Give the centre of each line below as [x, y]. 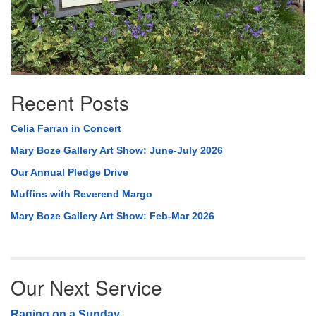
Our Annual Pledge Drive [69, 172]
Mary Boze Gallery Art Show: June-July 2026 [117, 150]
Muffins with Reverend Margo [81, 194]
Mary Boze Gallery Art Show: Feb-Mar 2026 [113, 215]
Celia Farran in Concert [66, 128]
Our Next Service [86, 287]
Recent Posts [70, 102]
